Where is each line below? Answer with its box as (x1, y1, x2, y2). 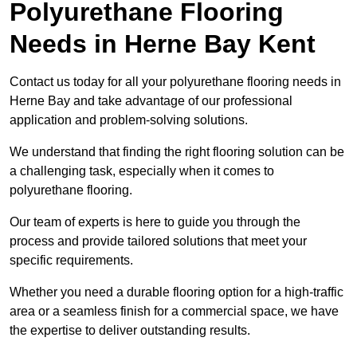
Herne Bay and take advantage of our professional (10, 94, 292, 108)
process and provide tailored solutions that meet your (10, 234, 307, 249)
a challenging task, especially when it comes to (10, 164, 274, 178)
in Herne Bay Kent (87, 29, 316, 59)
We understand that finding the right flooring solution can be (10, 145, 344, 159)
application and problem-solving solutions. (10, 113, 248, 127)
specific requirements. (10, 253, 136, 268)
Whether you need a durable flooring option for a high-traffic (10, 285, 343, 300)
